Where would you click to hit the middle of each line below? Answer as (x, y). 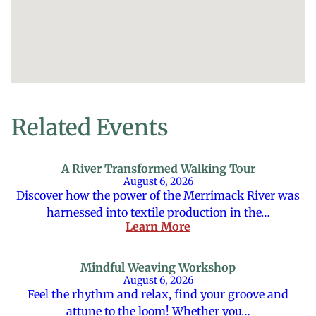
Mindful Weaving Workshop (158, 267)
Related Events (90, 128)
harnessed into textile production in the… (158, 212)
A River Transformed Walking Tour (158, 169)
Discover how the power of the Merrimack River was (158, 195)
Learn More (158, 226)
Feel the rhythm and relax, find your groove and (158, 294)
